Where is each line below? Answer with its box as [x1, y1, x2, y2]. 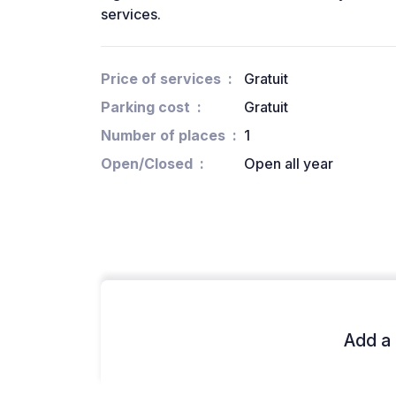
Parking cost [101, 98, 190, 117]
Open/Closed [101, 155, 193, 173]
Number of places [101, 126, 225, 145]
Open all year [244, 155, 333, 173]
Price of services [101, 70, 221, 88]
